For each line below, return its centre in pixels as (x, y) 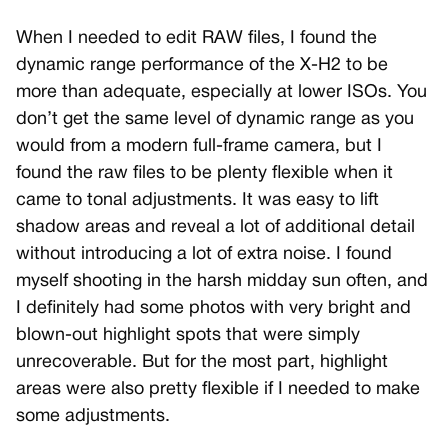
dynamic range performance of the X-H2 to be (202, 66)
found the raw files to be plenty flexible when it (204, 174)
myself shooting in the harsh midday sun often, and (222, 282)
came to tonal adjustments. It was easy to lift (197, 201)
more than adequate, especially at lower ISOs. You (221, 93)
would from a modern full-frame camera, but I (199, 147)
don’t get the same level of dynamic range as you (215, 120)
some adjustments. (93, 417)
